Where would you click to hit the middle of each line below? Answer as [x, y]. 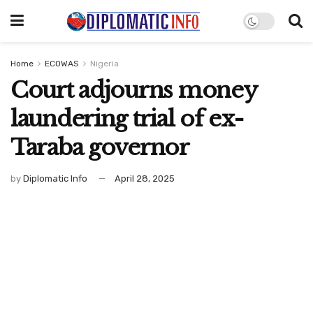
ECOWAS [62, 64]
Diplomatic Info [55, 178]
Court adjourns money [134, 90]
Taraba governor [100, 147]
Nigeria [104, 64]
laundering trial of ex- [127, 119]
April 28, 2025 [145, 178]
